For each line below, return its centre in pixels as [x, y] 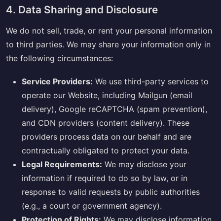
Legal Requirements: [62, 164]
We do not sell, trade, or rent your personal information [109, 30]
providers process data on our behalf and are [107, 136]
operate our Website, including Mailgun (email [107, 95]
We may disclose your [144, 164]
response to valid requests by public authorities [111, 192]
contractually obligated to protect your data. [106, 150]
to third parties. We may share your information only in [108, 44]
